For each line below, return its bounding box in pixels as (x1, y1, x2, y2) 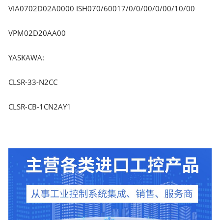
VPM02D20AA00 (8, 27, 66, 38)
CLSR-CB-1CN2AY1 (8, 101, 72, 111)
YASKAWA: (8, 52, 45, 62)
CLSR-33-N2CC (8, 77, 58, 87)
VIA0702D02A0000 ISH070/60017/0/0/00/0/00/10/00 (8, 3, 195, 13)
